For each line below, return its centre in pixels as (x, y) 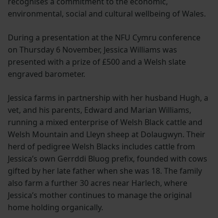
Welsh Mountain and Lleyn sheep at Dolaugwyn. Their (107, 134)
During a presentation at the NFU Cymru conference (104, 37)
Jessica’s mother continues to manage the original (100, 195)
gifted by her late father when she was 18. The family (105, 171)
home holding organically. (56, 207)
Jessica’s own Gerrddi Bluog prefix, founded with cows (108, 158)
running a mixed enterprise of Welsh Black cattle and (105, 122)
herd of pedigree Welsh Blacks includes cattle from (101, 146)
